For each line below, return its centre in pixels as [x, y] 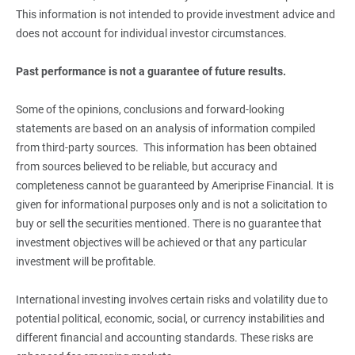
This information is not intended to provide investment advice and [175, 14]
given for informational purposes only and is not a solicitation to [171, 204]
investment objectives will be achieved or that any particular [161, 242]
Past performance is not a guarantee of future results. [151, 71]
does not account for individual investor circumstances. [151, 33]
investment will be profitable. [86, 261]
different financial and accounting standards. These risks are [164, 337]
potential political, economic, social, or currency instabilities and [170, 318]
